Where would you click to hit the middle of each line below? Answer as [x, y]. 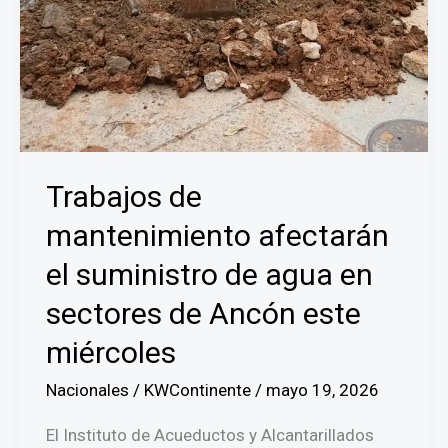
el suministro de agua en [209, 275]
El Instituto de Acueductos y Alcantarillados [209, 434]
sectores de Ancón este [203, 314]
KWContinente [199, 390]
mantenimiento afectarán [217, 236]
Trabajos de [123, 197]
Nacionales [87, 390]
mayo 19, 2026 [322, 390]
